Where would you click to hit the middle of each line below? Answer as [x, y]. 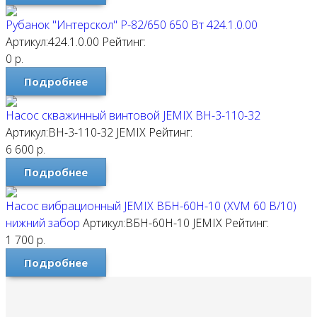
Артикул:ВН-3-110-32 [59, 132]
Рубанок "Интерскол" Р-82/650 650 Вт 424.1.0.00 [132, 25]
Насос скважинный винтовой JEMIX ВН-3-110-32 [133, 115]
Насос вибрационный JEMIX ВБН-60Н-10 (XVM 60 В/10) [151, 206]
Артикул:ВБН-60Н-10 [136, 223]
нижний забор [43, 223]
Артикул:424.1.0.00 [52, 42]
